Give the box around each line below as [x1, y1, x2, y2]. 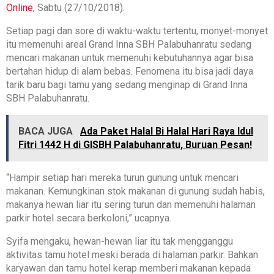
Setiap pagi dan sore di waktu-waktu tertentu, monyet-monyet [6, 24, 268, 37]
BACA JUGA [18, 125, 75, 137]
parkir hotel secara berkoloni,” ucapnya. [6, 212, 171, 224]
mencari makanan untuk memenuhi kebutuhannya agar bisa [6, 51, 253, 64]
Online [6, 1, 33, 13]
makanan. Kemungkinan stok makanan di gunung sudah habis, [6, 185, 265, 197]
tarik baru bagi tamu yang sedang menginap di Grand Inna [6, 78, 248, 91]
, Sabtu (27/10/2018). [33, 1, 125, 13]
